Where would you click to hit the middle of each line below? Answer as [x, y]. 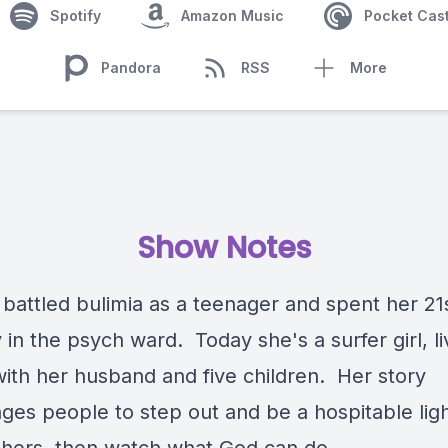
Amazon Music [232, 15]
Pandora [131, 67]
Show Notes [224, 248]
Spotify [75, 15]
